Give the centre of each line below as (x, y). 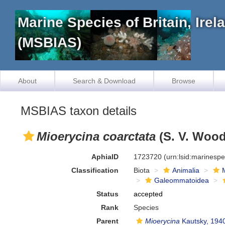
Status (108, 194)
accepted (148, 194)
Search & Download (104, 81)
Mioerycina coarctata (96, 136)
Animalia (186, 170)
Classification (95, 170)
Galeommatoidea (182, 180)
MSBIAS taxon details (79, 111)
